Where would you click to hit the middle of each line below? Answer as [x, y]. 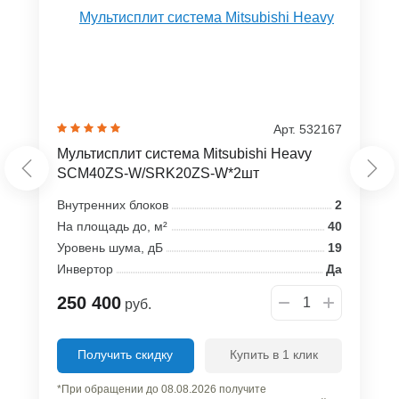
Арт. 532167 [308, 129]
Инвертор [85, 269]
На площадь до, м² [112, 226]
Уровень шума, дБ [110, 247]
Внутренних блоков [113, 204]
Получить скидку [126, 354]
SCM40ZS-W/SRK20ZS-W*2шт [158, 173]
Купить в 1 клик [273, 354]
